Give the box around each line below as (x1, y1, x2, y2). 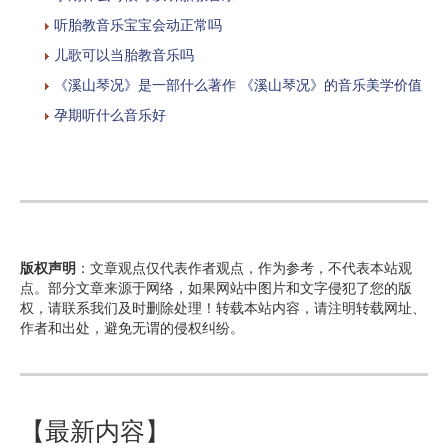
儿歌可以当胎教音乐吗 (54, 45, 194, 64)
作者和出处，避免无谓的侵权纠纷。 (20, 318, 244, 337)
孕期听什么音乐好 (54, 105, 166, 124)
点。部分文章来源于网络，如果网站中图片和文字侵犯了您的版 (20, 278, 412, 297)
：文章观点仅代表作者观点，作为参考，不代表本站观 (76, 258, 412, 277)
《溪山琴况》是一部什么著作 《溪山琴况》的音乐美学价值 (54, 75, 422, 94)
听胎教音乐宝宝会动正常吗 (54, 15, 222, 34)
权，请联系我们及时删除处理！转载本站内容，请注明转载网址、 (20, 298, 426, 317)
